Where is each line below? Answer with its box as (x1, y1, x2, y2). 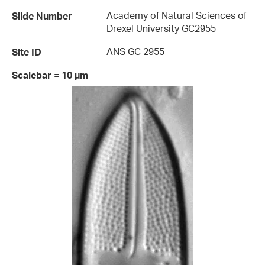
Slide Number (12, 10, 72, 22)
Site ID (12, 46, 41, 59)
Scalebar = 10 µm (12, 69, 88, 82)
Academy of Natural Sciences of (106, 9, 247, 22)
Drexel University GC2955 (106, 22, 216, 35)
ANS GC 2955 (106, 46, 164, 58)
